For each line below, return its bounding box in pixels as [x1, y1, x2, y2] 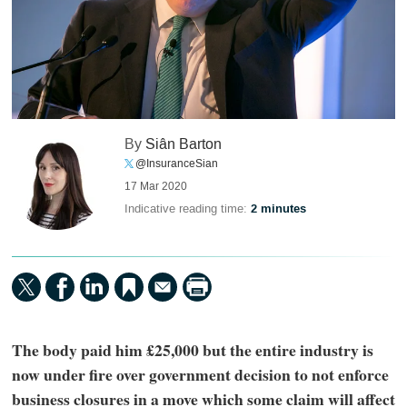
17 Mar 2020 [124, 179, 188, 194]
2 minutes [251, 201, 307, 218]
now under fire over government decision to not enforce [11, 362, 389, 386]
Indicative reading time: [124, 201, 252, 217]
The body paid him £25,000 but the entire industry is [11, 337, 373, 362]
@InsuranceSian [135, 156, 219, 172]
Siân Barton [145, 134, 223, 154]
